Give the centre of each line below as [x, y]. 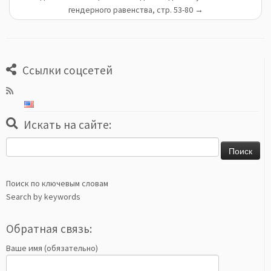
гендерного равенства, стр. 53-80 [131, 10]
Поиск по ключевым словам [57, 183]
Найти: [18, 144]
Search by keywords [43, 197]
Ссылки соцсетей [67, 70]
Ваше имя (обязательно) [52, 248]
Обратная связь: [49, 229]
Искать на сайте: [67, 125]
